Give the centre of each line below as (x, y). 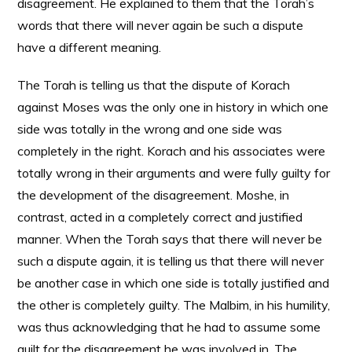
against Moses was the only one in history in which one (173, 107)
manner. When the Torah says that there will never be (170, 239)
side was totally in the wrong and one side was (150, 129)
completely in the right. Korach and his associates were (172, 151)
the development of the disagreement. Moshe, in (154, 195)
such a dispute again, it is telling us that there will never (171, 261)
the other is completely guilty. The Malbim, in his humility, (174, 305)
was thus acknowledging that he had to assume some (169, 327)
